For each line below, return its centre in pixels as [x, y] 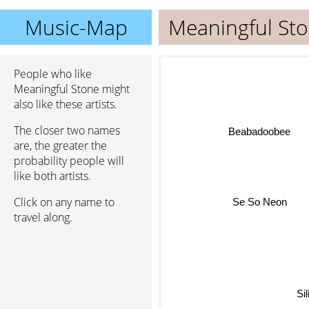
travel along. [43, 217]
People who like [53, 74]
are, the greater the [60, 146]
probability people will [69, 161]
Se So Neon [261, 200]
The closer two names [67, 130]
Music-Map [76, 27]
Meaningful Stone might [72, 89]
